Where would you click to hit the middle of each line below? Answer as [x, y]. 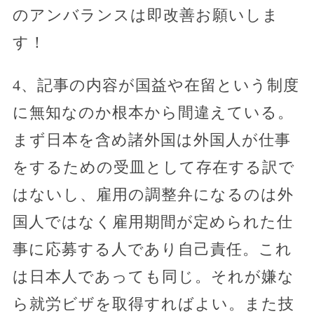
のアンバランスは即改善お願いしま [145, 15]
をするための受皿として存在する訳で [153, 168]
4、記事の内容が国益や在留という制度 [156, 86]
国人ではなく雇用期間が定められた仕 [152, 222]
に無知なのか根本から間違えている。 [153, 113]
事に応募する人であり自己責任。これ [152, 250]
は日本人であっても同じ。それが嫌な [153, 277]
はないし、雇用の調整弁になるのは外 [153, 195]
